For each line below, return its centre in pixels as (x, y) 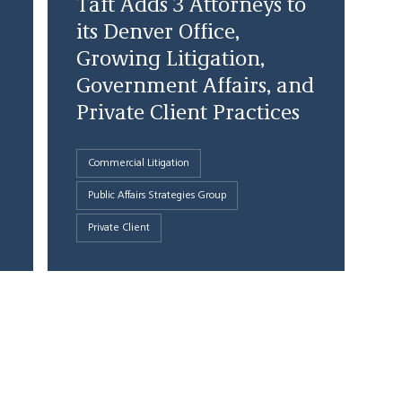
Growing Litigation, (170, 60)
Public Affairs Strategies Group (157, 196)
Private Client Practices (188, 114)
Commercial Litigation (138, 163)
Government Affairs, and (195, 87)
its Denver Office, (157, 33)
